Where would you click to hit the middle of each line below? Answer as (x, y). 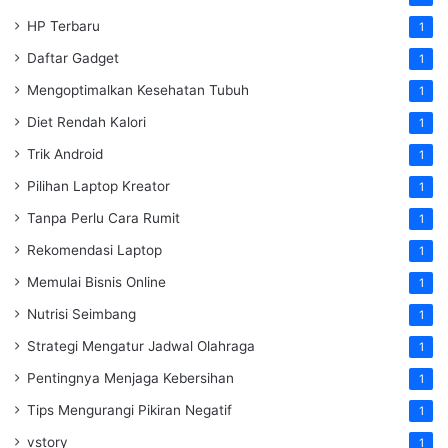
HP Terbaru (63, 26)
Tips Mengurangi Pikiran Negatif (129, 410)
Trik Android (65, 154)
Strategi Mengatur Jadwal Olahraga (141, 346)
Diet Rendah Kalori (86, 122)
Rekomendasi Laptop (94, 250)
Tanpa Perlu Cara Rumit (103, 218)
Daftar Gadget (73, 58)
